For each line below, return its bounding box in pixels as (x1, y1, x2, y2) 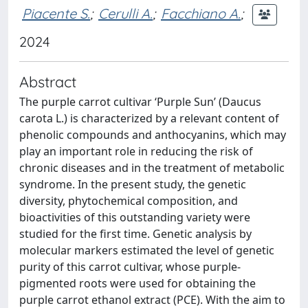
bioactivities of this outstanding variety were (19, 210, 250, 225)
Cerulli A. (98, 4, 153, 22)
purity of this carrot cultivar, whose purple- (19, 259, 241, 274)
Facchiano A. (161, 4, 241, 22)
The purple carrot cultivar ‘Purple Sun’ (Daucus (19, 94, 261, 109)
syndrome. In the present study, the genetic (19, 177, 246, 192)
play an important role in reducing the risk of (19, 144, 253, 159)
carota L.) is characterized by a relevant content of (19, 111, 279, 126)
